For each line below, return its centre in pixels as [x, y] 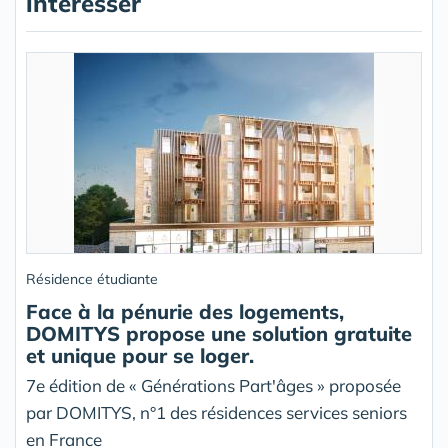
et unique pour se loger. [140, 356]
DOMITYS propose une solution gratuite [219, 334]
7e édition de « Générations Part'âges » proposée [213, 386]
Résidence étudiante [92, 279]
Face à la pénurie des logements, [185, 312]
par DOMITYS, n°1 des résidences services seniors [216, 413]
